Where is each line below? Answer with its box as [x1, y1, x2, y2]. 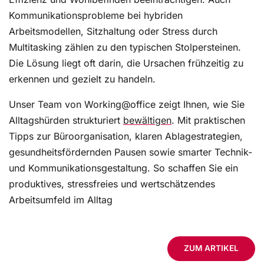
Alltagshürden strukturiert [9, 114, 123, 127]
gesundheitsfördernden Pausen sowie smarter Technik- [9, 146, 252, 159]
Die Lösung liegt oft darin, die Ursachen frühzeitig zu [9, 57, 243, 70]
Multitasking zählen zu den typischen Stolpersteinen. [9, 41, 241, 54]
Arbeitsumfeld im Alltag [9, 194, 113, 206]
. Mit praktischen [171, 114, 245, 127]
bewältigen [123, 114, 171, 127]
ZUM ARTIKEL [184, 243, 239, 253]
